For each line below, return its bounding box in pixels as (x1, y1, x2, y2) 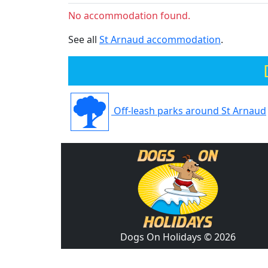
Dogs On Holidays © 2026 (120, 230, 236, 243)
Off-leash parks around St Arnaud (111, 103, 266, 117)
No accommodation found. (68, 8, 190, 22)
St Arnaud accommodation (99, 32, 221, 46)
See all (68, 32, 99, 46)
